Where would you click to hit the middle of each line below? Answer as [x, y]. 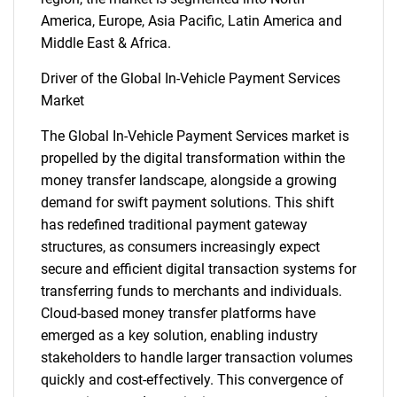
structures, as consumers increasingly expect [180, 247]
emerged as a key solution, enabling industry [179, 335]
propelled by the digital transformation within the [193, 158]
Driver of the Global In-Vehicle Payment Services [191, 78]
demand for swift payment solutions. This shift [187, 202]
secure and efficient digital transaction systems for [198, 269]
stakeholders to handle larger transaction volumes [197, 358]
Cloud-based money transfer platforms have [178, 313]
